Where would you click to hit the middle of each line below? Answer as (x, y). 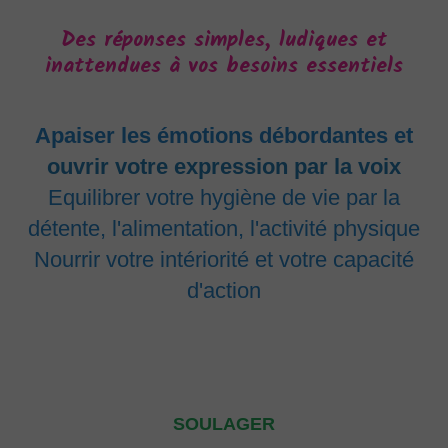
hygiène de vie (270, 197)
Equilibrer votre (124, 197)
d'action (224, 290)
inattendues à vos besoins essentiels (224, 66)
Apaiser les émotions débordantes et (224, 135)
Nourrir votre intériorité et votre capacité (224, 259)
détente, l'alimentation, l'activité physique (224, 228)
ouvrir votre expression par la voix (224, 166)
